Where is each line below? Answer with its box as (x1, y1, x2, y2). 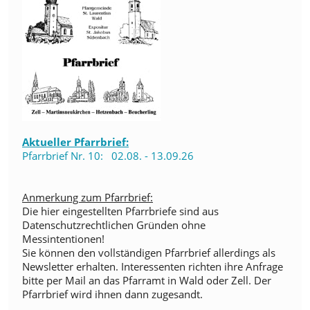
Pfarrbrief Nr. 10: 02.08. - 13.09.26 (22, 148, 194, 163)
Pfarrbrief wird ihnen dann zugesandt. (22, 286, 203, 301)
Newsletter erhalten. (22, 259, 121, 273)
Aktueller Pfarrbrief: (22, 134, 129, 149)
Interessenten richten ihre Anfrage (121, 259, 283, 273)
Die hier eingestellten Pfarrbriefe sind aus (22, 203, 219, 218)
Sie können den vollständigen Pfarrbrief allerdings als (22, 245, 275, 259)
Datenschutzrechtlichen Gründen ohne (22, 217, 206, 232)
